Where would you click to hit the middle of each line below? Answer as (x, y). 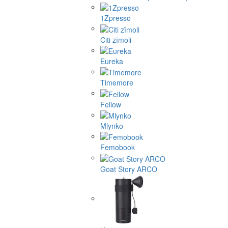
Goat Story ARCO (129, 169)
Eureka (112, 61)
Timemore (117, 83)
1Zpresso (116, 18)
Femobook (118, 147)
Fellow (111, 104)
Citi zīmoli (116, 39)
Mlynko (112, 125)
